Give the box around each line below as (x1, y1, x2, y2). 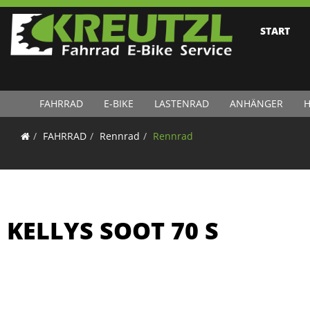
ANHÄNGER (229, 97, 283, 110)
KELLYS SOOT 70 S (7, 215, 219, 246)
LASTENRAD (154, 97, 209, 110)
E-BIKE (103, 97, 134, 110)
